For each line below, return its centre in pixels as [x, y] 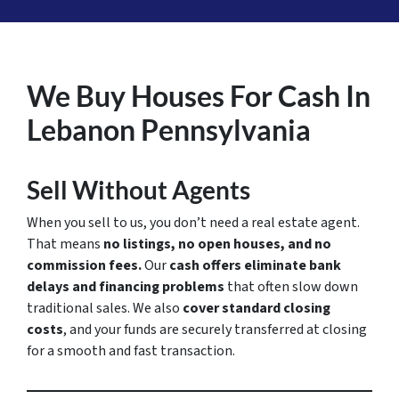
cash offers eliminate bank [255, 266]
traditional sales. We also [105, 309]
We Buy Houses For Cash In [199, 96]
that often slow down [291, 287]
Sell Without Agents [138, 190]
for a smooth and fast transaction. [131, 351]
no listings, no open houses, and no [217, 244]
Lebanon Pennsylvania [169, 130]
